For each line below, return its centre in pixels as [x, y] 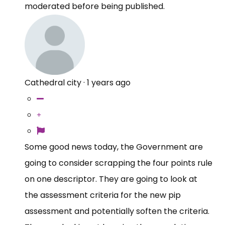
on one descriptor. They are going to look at [111, 179]
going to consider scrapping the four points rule [119, 163]
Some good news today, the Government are [114, 147]
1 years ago [109, 82]
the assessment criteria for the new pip [103, 195]
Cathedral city [53, 82]
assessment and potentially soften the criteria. [117, 211]
